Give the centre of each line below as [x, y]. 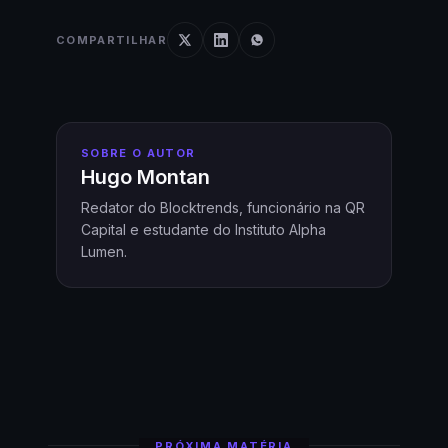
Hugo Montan [145, 177]
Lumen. [104, 252]
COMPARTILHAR [111, 39]
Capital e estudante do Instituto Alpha [203, 230]
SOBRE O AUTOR [138, 153]
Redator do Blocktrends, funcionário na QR [223, 208]
